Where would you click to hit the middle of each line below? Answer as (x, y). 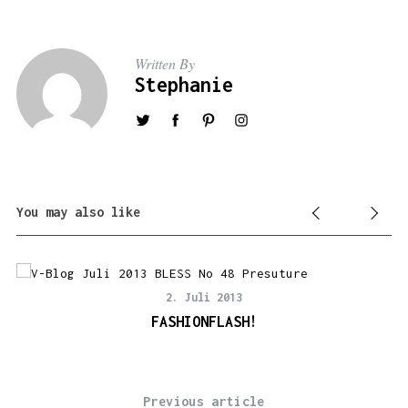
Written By (164, 63)
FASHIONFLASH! (204, 321)
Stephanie (184, 85)
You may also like (78, 212)
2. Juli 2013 (204, 297)
